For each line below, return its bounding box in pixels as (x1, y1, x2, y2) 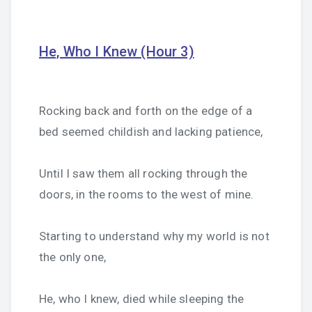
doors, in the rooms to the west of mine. (39, 187, 254, 201)
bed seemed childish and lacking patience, (39, 125, 263, 139)
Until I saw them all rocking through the (39, 166, 248, 180)
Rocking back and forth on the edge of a (39, 104, 253, 118)
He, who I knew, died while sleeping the (39, 292, 244, 306)
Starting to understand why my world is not (39, 229, 270, 243)
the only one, (39, 250, 107, 264)
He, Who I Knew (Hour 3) (39, 43, 194, 60)
